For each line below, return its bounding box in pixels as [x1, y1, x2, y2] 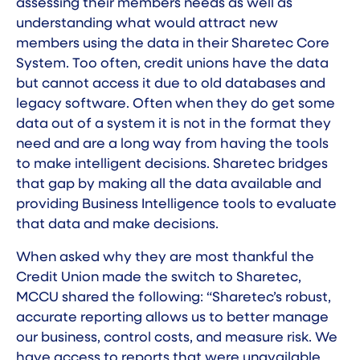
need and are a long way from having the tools [16, 137, 329, 152]
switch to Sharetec [171, 271, 298, 285]
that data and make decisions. [16, 218, 219, 232]
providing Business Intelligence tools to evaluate [16, 198, 337, 212]
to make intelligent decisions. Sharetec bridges [16, 157, 328, 172]
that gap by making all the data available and [16, 178, 321, 192]
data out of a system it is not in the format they [16, 117, 331, 132]
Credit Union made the [16, 271, 171, 285]
